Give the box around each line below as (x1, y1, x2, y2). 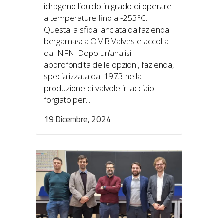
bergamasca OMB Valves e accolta (44, 36, 169, 47)
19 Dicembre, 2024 (44, 113, 111, 126)
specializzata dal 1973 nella (44, 71, 142, 82)
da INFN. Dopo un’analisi (44, 47, 131, 59)
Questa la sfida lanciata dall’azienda (44, 24, 169, 36)
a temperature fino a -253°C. (44, 12, 147, 24)
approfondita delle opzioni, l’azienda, (44, 59, 174, 71)
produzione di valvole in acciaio (44, 82, 154, 94)
